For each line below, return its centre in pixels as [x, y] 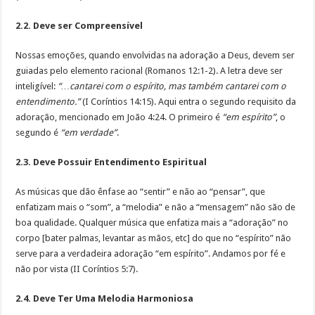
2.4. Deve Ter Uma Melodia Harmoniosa [105, 298]
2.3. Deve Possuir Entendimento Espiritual [111, 162]
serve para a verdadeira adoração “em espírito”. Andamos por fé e [151, 253]
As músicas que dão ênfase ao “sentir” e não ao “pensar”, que [141, 191]
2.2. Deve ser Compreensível [79, 25]
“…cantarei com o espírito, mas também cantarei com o [172, 86]
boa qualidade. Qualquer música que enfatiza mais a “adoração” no [152, 222]
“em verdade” [89, 132]
